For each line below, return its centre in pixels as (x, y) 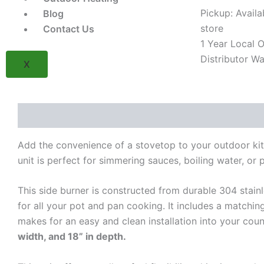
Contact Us (69, 29)
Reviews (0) (112, 115)
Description (44, 115)
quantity (201, 68)
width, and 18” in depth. (72, 237)
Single (197, 21)
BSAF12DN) (208, 56)
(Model (199, 44)
